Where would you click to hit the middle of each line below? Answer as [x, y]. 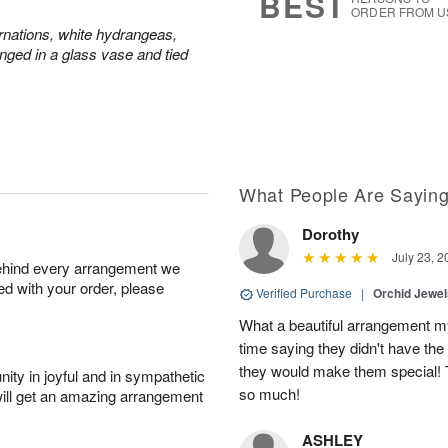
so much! [269, 393]
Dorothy [330, 234]
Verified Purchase [304, 292]
